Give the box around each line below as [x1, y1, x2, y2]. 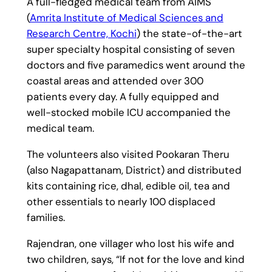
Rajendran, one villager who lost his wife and [26, 236, 234, 250]
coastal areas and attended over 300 [26, 73, 203, 87]
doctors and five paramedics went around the [26, 58, 245, 72]
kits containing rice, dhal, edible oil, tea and [26, 178, 230, 192]
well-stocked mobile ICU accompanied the [26, 105, 231, 119]
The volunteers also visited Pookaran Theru [26, 147, 229, 161]
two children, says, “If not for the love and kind [26, 252, 245, 266]
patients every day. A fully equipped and [26, 89, 219, 103]
